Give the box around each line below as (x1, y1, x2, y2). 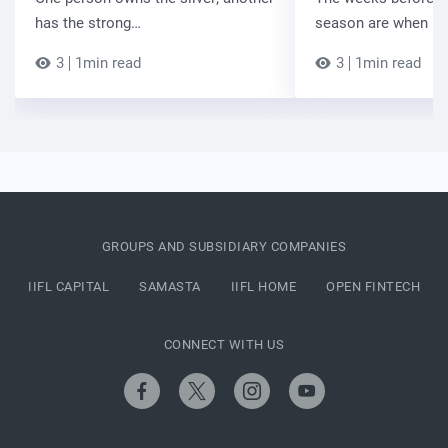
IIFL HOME (230, 279, 296, 295)
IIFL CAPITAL (28, 279, 109, 295)
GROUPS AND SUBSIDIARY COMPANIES (101, 239, 347, 255)
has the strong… (35, 14, 141, 33)
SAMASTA (139, 279, 201, 295)
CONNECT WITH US (163, 337, 285, 353)
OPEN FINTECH (326, 279, 420, 295)
